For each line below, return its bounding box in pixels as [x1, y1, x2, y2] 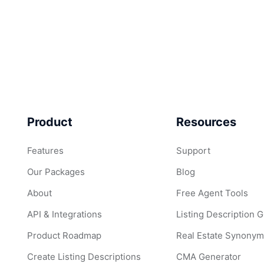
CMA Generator [176, 251, 242, 262]
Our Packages [27, 166, 85, 177]
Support [176, 145, 211, 156]
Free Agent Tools [176, 187, 249, 199]
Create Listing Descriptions [27, 251, 141, 262]
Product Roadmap [27, 230, 101, 241]
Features [27, 145, 64, 156]
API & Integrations [27, 209, 102, 220]
